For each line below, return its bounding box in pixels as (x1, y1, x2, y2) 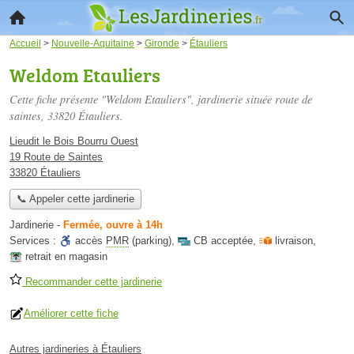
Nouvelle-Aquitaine (51, 38, 134, 48)
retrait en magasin (25, 250, 107, 263)
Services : (9, 235, 59, 247)
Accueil (9, 38, 41, 48)
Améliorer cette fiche (24, 307, 119, 320)
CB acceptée (194, 235, 253, 247)
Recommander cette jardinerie (22, 276, 162, 288)
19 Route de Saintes (9, 151, 103, 163)
